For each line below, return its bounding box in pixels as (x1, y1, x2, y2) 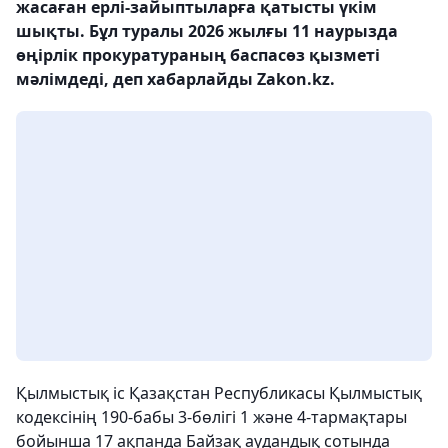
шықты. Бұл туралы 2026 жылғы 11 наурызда (16, 20, 398, 43)
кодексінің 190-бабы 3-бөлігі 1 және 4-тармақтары (16, 406, 407, 429)
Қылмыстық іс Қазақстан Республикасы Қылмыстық (16, 382, 422, 405)
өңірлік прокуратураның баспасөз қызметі (16, 44, 380, 67)
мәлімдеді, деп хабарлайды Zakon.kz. (16, 68, 335, 91)
